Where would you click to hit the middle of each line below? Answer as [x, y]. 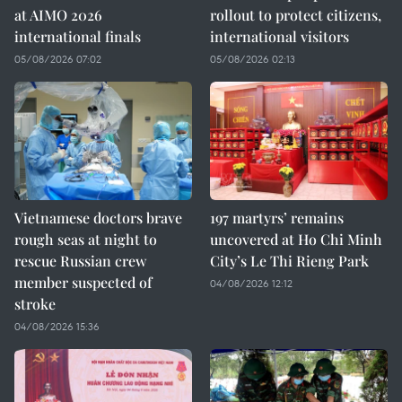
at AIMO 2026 [58, 15]
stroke [35, 304]
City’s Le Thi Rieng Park [289, 261]
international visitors [280, 36]
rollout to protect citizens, [296, 15]
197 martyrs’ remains [277, 218]
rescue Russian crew [80, 261]
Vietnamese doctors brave [98, 218]
